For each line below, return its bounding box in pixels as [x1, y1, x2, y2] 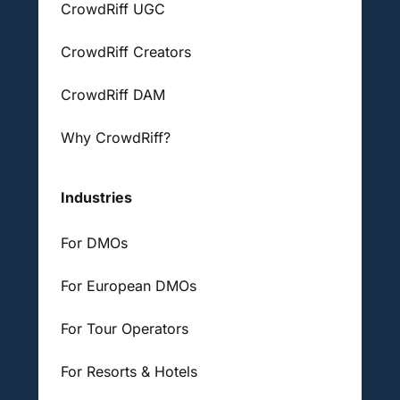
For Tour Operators [60, 319, 188, 337]
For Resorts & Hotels [60, 362, 197, 380]
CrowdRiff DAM [60, 85, 165, 104]
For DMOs [60, 233, 128, 252]
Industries [60, 187, 132, 206]
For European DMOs [60, 276, 196, 295]
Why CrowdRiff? [60, 128, 171, 146]
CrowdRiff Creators [60, 42, 191, 61]
